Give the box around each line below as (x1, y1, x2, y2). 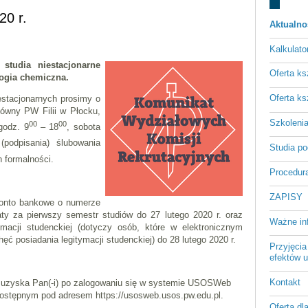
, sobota (67, 122, 101, 133)
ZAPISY (269, 192, 302, 203)
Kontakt (269, 276, 300, 287)
